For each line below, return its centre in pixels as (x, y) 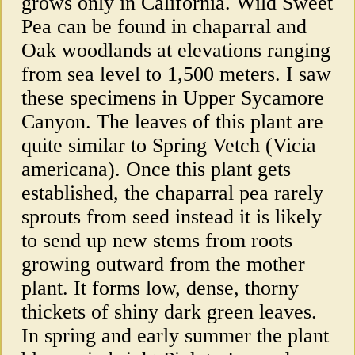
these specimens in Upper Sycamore (173, 98)
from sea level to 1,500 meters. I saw (176, 74)
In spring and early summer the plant (175, 336)
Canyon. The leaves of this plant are (172, 122)
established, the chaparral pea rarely (172, 193)
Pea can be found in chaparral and (164, 27)
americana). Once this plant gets (156, 170)
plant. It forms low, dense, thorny (160, 288)
